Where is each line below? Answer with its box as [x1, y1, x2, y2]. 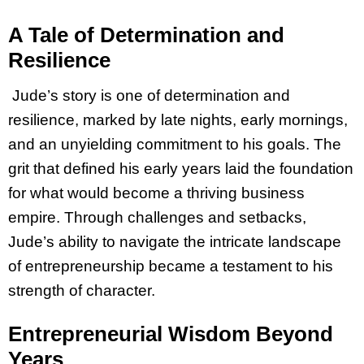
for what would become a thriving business [8, 184, 305, 201]
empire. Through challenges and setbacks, [8, 208, 306, 226]
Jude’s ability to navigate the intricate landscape [8, 232, 341, 250]
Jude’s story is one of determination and [8, 86, 290, 104]
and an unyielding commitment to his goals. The [8, 135, 341, 153]
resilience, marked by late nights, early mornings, [8, 110, 348, 128]
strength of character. [8, 281, 155, 299]
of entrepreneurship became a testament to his [8, 257, 333, 275]
